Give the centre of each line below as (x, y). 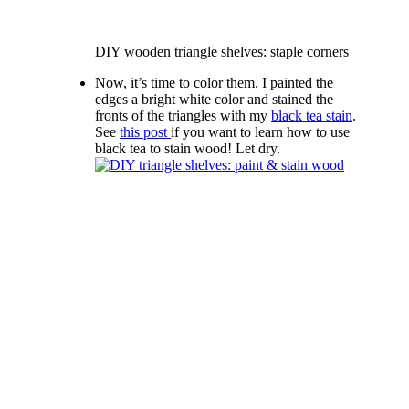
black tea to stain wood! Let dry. (188, 148)
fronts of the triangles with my (183, 115)
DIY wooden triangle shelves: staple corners (222, 51)
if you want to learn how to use (260, 131)
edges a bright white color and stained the (214, 99)
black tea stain (312, 115)
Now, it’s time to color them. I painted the (214, 82)
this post (145, 131)
